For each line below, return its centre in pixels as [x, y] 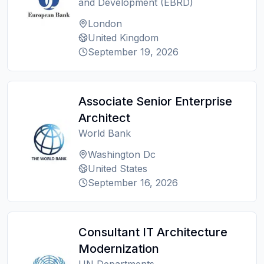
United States [118, 169]
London [105, 24]
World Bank [105, 133]
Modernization [119, 249]
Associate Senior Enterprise [155, 101]
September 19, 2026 [133, 52]
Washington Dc [122, 154]
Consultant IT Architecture [153, 232]
